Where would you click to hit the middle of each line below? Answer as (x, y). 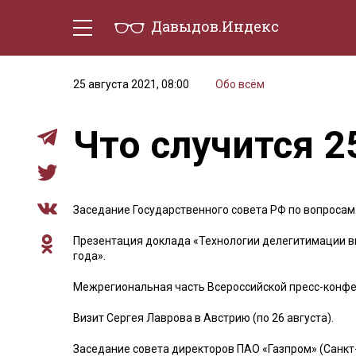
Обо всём (240, 84)
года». (89, 256)
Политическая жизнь (248, 70)
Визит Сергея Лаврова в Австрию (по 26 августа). (203, 318)
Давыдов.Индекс (215, 26)
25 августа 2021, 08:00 (131, 84)
